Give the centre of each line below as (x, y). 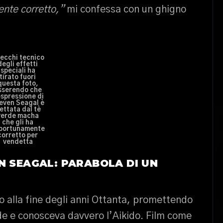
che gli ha (18, 123)
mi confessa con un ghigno (125, 9)
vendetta (18, 142)
